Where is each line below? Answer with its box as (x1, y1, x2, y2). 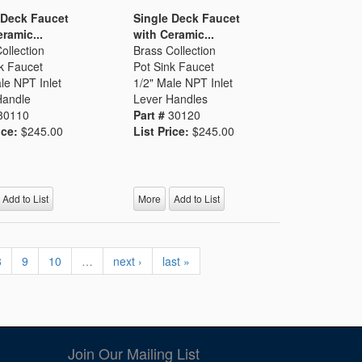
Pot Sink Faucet (133, 57, 215, 74)
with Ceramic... (133, 25, 215, 42)
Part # (133, 106, 169, 123)
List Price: (133, 122, 193, 139)
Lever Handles (133, 90, 208, 107)
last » (162, 253, 191, 269)
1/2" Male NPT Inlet (133, 74, 234, 90)
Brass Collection (133, 41, 217, 58)
